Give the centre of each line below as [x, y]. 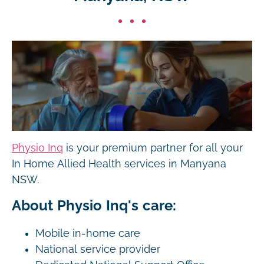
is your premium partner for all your [153, 148]
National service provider [98, 249]
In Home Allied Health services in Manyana [119, 164]
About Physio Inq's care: [94, 205]
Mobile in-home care [88, 233]
